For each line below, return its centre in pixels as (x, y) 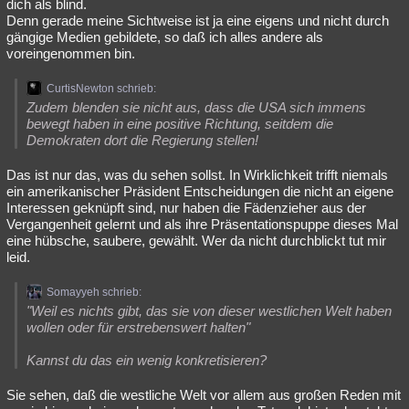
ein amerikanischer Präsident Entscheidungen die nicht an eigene (200, 191)
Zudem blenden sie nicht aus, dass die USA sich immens (196, 107)
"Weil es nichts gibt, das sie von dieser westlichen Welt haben (209, 311)
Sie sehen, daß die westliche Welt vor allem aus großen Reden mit (204, 395)
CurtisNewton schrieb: (101, 89)
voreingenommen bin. (71, 53)
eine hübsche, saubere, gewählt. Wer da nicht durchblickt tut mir (196, 241)
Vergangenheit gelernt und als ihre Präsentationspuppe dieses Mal (202, 224)
